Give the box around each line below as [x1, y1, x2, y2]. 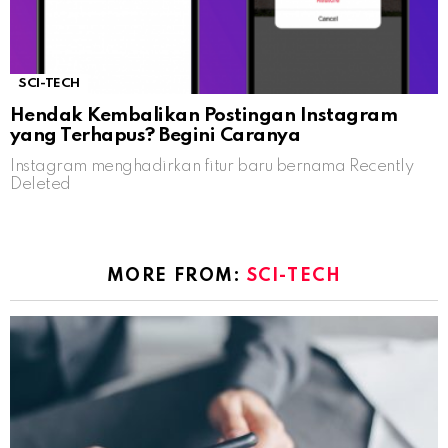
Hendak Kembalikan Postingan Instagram [10, 105, 398, 125]
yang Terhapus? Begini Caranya [10, 125, 301, 145]
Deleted [10, 175, 71, 193]
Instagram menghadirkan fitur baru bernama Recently [10, 157, 414, 175]
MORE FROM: [106, 266, 247, 285]
